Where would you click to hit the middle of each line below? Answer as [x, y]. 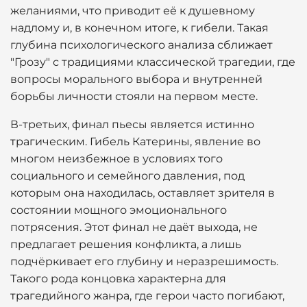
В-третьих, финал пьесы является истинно [132, 124]
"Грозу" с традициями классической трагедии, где [153, 62]
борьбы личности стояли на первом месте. [134, 96]
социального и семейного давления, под [127, 176]
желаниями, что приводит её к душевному [133, 11]
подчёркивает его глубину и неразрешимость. [144, 261]
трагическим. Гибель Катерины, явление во [135, 142]
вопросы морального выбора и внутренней [136, 79]
